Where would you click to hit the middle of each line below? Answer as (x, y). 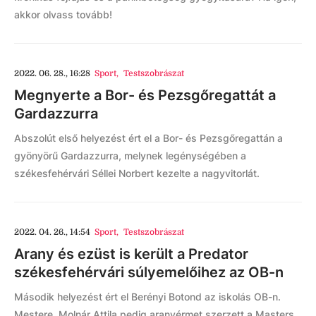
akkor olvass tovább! (63, 14)
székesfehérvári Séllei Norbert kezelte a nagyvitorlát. (137, 173)
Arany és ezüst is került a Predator (131, 254)
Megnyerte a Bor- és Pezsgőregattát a (145, 95)
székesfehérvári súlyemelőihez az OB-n (149, 272)
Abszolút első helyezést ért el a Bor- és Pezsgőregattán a (148, 138)
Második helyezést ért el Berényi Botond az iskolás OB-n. (147, 297)
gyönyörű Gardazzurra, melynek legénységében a (130, 156)
